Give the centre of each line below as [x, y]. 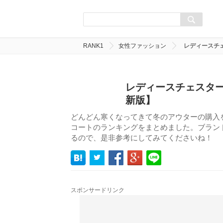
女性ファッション [142, 46]
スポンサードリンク [98, 190]
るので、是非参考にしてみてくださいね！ [142, 138]
